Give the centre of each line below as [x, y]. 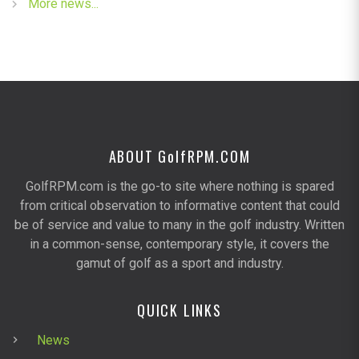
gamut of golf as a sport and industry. [179, 263]
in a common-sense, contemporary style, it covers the [179, 244]
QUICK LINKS [179, 310]
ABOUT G [138, 156]
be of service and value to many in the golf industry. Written [179, 224]
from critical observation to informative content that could [179, 205]
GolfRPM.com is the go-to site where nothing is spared [179, 186]
